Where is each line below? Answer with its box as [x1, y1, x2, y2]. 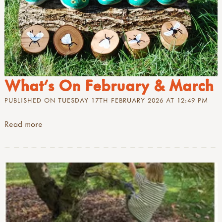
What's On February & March [4, 74, 214, 96]
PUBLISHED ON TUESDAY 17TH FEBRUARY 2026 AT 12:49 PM [4, 95, 208, 105]
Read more [4, 119, 43, 129]
